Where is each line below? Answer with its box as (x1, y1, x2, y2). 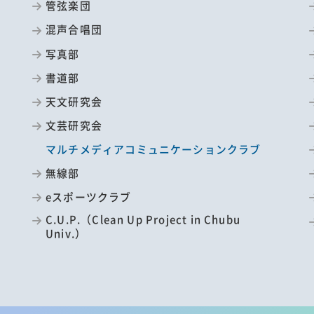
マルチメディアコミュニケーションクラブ (46, 142, 261, 157)
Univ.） (46, 226, 87, 241)
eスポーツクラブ (46, 189, 132, 205)
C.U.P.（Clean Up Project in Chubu (46, 212, 241, 227)
